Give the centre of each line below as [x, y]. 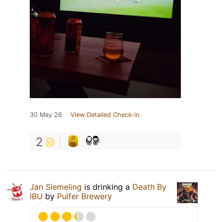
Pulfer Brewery [84, 196]
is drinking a [107, 187]
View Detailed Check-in [105, 114]
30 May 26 [46, 114]
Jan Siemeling [56, 187]
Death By [149, 187]
